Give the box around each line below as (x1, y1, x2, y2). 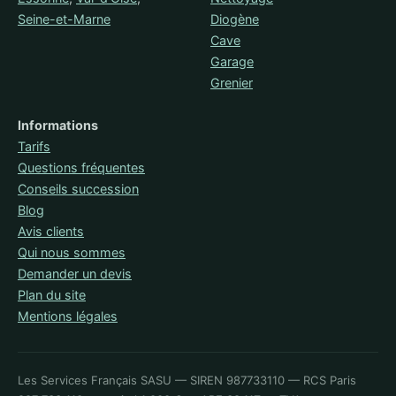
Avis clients (18, 223, 84, 239)
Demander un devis (18, 265, 132, 281)
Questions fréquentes (18, 159, 145, 175)
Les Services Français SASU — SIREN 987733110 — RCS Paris (18, 372, 356, 387)
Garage (210, 53, 254, 69)
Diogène (210, 11, 259, 27)
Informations (18, 117, 98, 133)
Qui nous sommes (18, 244, 126, 260)
